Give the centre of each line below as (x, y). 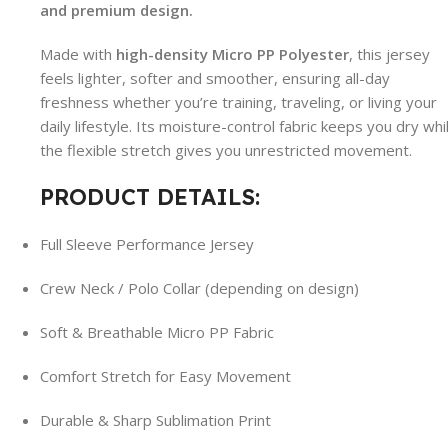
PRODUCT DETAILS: (150, 197)
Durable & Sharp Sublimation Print (155, 420)
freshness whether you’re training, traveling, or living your (238, 102)
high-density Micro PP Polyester (232, 54)
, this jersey (389, 54)
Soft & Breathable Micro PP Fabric (157, 332)
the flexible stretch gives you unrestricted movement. (226, 150)
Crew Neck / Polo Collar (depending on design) (199, 288)
